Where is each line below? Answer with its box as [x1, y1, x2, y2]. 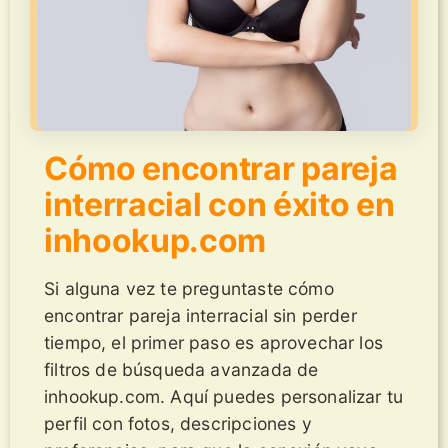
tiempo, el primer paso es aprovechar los [44, 331, 383, 353]
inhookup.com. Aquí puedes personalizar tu [44, 385, 404, 407]
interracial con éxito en [44, 184, 395, 224]
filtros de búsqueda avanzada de [44, 358, 319, 380]
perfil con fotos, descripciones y [44, 412, 312, 434]
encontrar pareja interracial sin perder [44, 304, 357, 326]
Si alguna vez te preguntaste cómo [44, 277, 334, 299]
